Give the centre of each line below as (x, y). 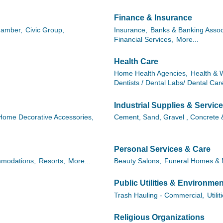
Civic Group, (45, 30)
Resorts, (52, 161)
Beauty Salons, (138, 161)
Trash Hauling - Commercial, (159, 195)
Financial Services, (144, 39)
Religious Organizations (159, 218)
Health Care (136, 62)
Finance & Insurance (153, 18)
